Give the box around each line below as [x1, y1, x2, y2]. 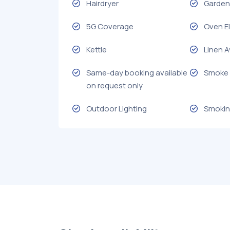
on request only [86, 80, 143, 91]
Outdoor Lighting [86, 103, 147, 114]
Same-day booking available [86, 67, 187, 78]
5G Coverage [86, 21, 133, 32]
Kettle [86, 44, 107, 55]
